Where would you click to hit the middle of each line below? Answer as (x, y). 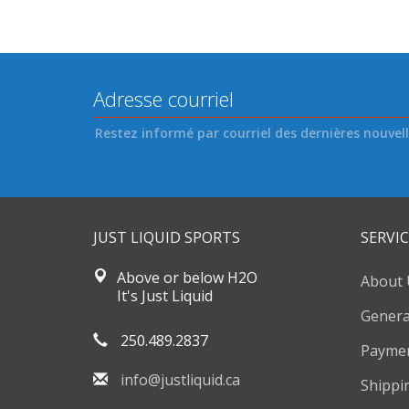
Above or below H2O (188, 277)
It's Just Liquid (165, 295)
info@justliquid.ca (180, 379)
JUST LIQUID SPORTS (167, 237)
